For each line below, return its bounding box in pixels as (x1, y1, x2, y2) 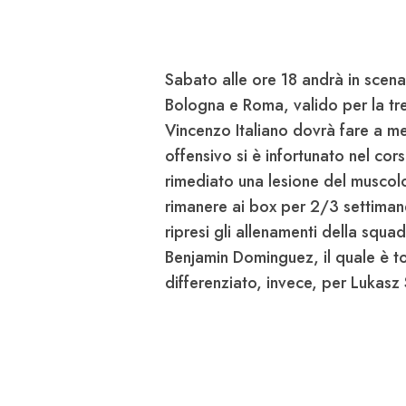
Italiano (236, 119, 288, 143)
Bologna (165, 93, 225, 118)
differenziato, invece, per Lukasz (165, 271, 404, 295)
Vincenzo (165, 119, 236, 143)
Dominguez (233, 246, 314, 270)
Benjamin (165, 246, 233, 270)
